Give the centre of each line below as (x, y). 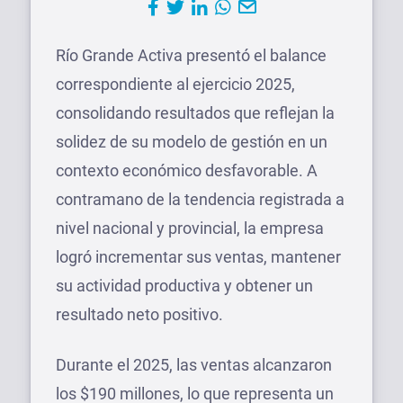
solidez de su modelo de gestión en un (192, 141)
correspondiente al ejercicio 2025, (175, 84)
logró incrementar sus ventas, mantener (198, 256)
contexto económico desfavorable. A (187, 170)
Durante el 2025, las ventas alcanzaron (194, 364)
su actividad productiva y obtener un (184, 285)
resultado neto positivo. (139, 314)
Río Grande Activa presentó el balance (191, 55)
